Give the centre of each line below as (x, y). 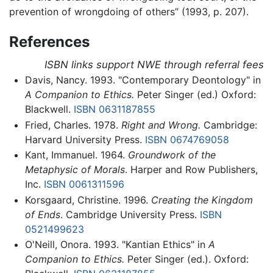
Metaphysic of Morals (75, 170)
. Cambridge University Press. (130, 214)
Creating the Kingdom (202, 200)
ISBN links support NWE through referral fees (154, 65)
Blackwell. (49, 109)
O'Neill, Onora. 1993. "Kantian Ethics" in (116, 245)
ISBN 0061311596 (84, 184)
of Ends (42, 214)
